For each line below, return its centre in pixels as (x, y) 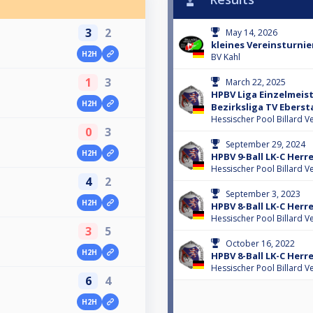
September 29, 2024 (265, 145)
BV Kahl (226, 57)
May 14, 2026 (252, 33)
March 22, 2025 (256, 82)
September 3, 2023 (263, 194)
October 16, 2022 (260, 244)
